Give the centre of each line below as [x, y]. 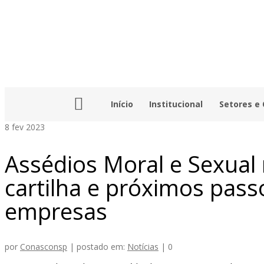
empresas [56, 211]
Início [122, 104]
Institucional [176, 104]
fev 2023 [27, 127]
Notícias [143, 247]
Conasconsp [44, 247]
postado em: [102, 247]
